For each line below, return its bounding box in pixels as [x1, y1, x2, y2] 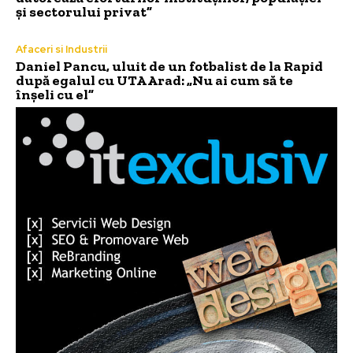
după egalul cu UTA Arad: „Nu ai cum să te [16, 72, 293, 90]
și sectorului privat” [16, 3, 152, 21]
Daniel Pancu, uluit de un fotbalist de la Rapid [16, 58, 323, 76]
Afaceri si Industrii [16, 43, 107, 57]
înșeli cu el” [16, 86, 94, 104]
